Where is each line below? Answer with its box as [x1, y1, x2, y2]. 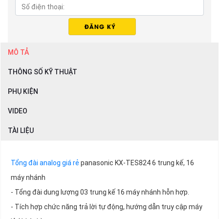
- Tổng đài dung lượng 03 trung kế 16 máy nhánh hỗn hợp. [11, 188, 189, 197]
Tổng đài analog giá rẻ [11, 159, 79, 167]
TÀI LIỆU [8, 127, 34, 135]
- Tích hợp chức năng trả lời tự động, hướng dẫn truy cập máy [11, 203, 202, 211]
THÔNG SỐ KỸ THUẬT [8, 68, 77, 76]
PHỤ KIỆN [8, 88, 38, 96]
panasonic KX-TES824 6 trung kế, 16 [79, 159, 194, 167]
